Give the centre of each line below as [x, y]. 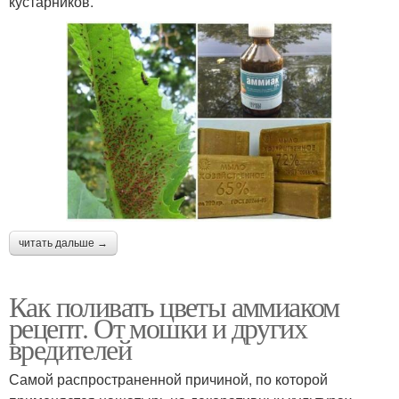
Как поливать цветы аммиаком [174, 305]
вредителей [70, 348]
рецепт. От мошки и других [158, 327]
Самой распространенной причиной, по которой [168, 379]
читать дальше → [63, 243]
